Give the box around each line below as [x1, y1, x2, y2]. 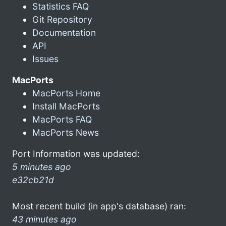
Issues [32, 53, 59, 64]
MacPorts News [32, 127, 99, 138]
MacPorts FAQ [32, 114, 92, 125]
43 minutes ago [12, 213, 77, 224]
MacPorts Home [32, 87, 100, 98]
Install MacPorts [32, 100, 100, 111]
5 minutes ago [12, 161, 71, 172]
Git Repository [32, 14, 92, 25]
